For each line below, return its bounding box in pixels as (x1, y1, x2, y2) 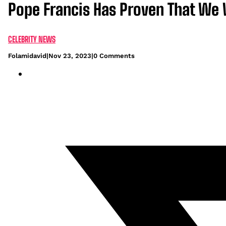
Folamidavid (8, 51, 46, 60)
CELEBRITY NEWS (8, 34, 55, 44)
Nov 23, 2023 (48, 51, 91, 60)
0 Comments (93, 51, 135, 60)
